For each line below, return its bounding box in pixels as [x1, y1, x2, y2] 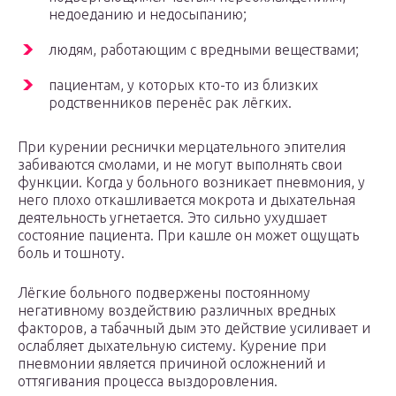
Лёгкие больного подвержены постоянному [18, 285, 310, 301]
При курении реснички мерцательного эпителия [18, 139, 346, 156]
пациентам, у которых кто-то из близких [49, 77, 318, 94]
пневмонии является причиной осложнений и [18, 355, 325, 372]
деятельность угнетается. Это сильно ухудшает [18, 209, 327, 226]
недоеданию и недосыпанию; [49, 6, 247, 23]
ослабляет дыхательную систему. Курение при [18, 338, 326, 354]
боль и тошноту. [18, 245, 125, 262]
